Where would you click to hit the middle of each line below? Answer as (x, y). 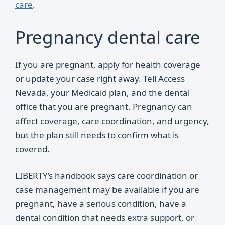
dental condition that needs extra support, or (105, 218)
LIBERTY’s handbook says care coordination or (106, 176)
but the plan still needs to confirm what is (97, 135)
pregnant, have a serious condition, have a (101, 204)
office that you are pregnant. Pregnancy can (104, 106)
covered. (32, 149)
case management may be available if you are (107, 190)
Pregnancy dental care (108, 37)
